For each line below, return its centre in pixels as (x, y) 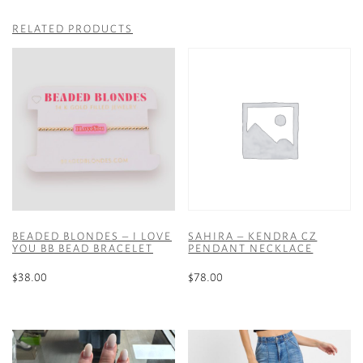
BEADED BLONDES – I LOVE (92, 236)
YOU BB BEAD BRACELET (83, 248)
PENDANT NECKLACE (251, 248)
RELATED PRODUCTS (73, 29)
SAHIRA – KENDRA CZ (253, 236)
